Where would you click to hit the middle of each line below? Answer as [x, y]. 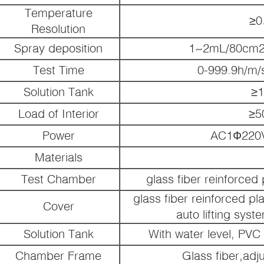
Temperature [58, 12]
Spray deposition [58, 47]
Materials [58, 156]
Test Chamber [58, 178]
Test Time [58, 69]
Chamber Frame [58, 255]
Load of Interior [58, 113]
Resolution [58, 28]
